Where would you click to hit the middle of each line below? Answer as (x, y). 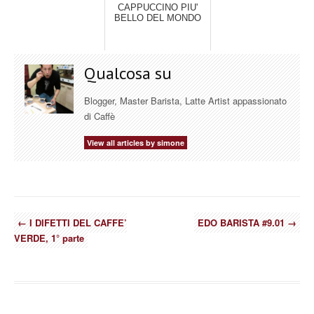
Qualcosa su (128, 73)
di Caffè (100, 116)
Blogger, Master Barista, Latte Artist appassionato (185, 100)
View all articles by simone (136, 142)
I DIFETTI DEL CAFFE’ (77, 222)
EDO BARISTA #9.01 (243, 222)
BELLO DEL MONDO (157, 18)
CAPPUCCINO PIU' (157, 7)
